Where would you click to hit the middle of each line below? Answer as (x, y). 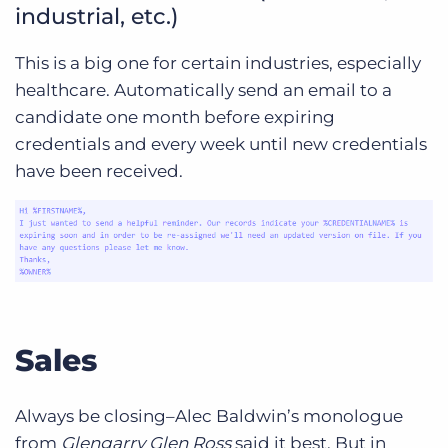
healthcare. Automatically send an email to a (203, 90)
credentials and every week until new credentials (221, 144)
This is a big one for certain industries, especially (218, 63)
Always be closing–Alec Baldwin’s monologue (209, 416)
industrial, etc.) (96, 17)
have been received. (99, 171)
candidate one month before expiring (175, 117)
